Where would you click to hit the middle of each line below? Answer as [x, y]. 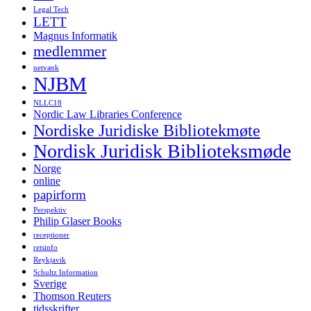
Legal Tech [51, 9]
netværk [46, 67]
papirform [60, 194]
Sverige [50, 283]
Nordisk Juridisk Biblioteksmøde [162, 151]
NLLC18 [48, 103]
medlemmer [70, 51]
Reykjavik [50, 260]
